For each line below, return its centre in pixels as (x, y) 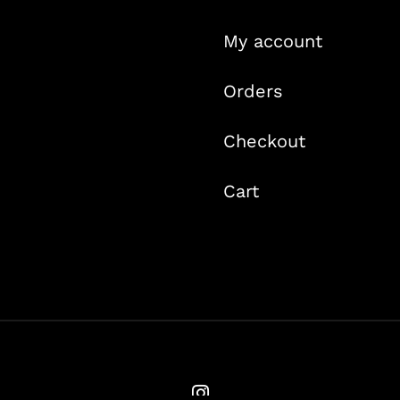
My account (272, 41)
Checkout (264, 141)
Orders (253, 91)
